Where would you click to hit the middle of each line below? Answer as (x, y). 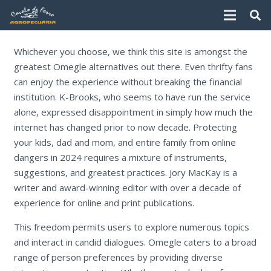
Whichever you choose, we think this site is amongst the (130, 51)
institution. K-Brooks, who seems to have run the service (132, 96)
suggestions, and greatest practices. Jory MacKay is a (125, 172)
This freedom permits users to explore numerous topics (131, 227)
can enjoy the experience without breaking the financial (128, 81)
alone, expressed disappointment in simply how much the (133, 112)
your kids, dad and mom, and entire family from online (125, 142)
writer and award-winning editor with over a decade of (127, 187)
